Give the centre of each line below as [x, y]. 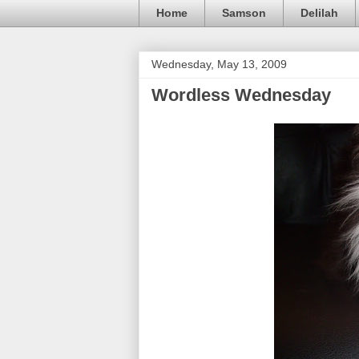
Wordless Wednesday [241, 95]
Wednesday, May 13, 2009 [219, 64]
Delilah [319, 13]
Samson [244, 13]
